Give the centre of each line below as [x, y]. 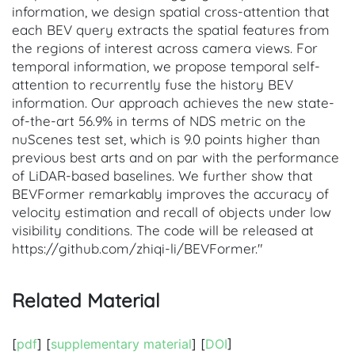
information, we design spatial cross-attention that [171, 11]
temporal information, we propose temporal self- [166, 66]
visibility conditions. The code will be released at [163, 230]
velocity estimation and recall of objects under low [172, 212]
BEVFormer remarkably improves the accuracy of [170, 193]
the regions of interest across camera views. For [165, 48]
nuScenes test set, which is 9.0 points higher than [166, 139]
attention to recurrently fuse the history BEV [153, 84]
